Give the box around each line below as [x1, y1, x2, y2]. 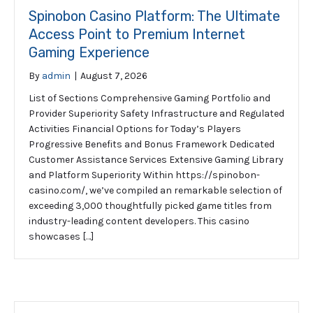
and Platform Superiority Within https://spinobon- [29, 168, 260, 181]
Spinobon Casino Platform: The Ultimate [29, 7, 280, 24]
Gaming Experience [29, 43, 150, 61]
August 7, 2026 [80, 69, 147, 82]
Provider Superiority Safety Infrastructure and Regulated [29, 107, 284, 119]
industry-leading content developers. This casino [29, 214, 249, 227]
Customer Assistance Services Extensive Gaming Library [29, 153, 284, 166]
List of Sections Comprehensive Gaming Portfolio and [29, 92, 270, 104]
